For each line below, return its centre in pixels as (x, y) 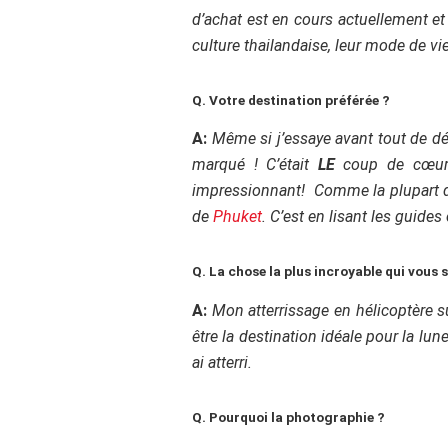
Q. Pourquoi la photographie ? (288, 416)
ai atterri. (222, 362)
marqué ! (229, 165)
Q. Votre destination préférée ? (291, 99)
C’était (292, 165)
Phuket (237, 217)
